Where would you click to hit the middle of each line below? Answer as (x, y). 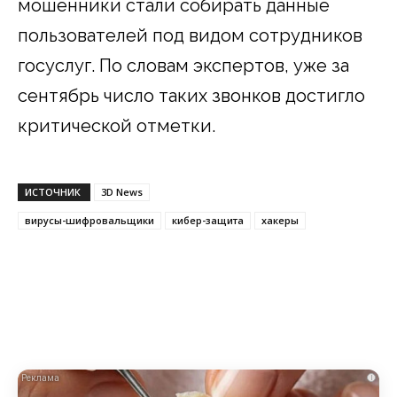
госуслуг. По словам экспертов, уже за (183, 65)
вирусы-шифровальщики (90, 220)
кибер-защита (208, 220)
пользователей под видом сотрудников (190, 35)
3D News (122, 191)
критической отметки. (117, 125)
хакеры (280, 220)
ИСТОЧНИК (54, 191)
